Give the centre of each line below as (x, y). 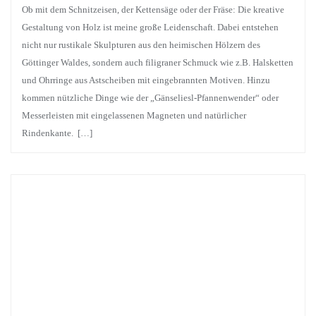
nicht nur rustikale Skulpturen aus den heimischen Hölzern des (141, 45)
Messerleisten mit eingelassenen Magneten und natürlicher (134, 115)
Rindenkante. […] (57, 133)
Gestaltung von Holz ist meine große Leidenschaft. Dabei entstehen (150, 27)
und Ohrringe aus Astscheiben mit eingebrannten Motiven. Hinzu (146, 80)
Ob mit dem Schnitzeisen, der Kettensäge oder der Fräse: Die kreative (153, 10)
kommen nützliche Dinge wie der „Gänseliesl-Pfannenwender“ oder (150, 98)
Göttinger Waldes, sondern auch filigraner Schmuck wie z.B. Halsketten (158, 62)
